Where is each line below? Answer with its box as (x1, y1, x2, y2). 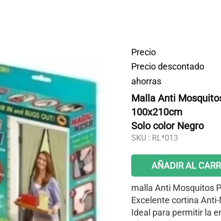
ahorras (131, 75, 161, 86)
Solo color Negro (131, 120, 204, 132)
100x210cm (131, 106, 183, 118)
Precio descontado (131, 61, 204, 72)
